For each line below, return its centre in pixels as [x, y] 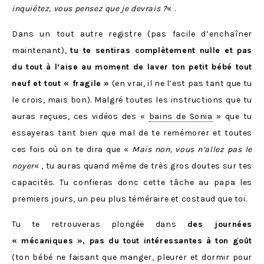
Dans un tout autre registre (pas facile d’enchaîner [132, 34]
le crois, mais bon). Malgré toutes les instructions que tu [132, 100]
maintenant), [41, 50]
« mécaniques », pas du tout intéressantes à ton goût [132, 240]
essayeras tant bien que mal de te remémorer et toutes [132, 133]
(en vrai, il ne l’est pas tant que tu [181, 83]
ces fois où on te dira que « [72, 149]
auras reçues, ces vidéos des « [80, 116]
